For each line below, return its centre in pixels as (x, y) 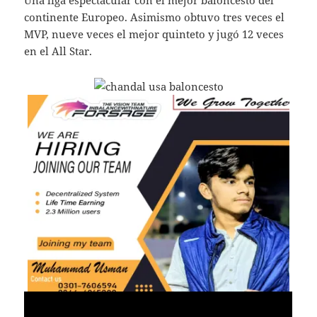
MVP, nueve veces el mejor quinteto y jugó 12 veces (154, 34)
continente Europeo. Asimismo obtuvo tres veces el (155, 17)
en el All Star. (58, 51)
